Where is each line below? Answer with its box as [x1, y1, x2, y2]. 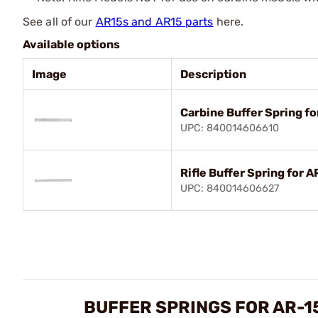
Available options [23, 37, 120, 51]
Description [180, 67, 246, 81]
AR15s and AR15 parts [95, 14, 214, 28]
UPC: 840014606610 [180, 121, 279, 134]
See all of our [23, 14, 96, 28]
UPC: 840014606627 [180, 182, 279, 194]
